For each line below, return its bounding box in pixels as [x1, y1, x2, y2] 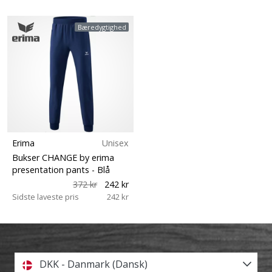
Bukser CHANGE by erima [12, 151, 114, 163]
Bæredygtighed [77, 22, 126, 32]
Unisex [102, 137, 129, 149]
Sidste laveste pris [12, 191, 79, 202]
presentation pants [12, 163, 92, 175]
